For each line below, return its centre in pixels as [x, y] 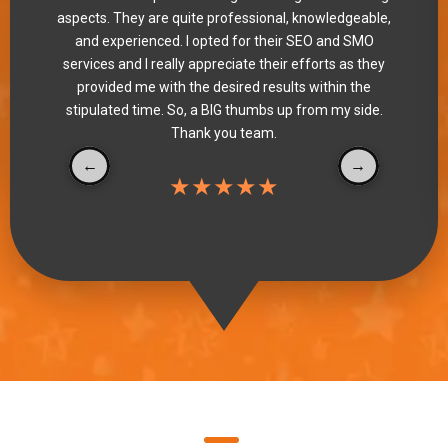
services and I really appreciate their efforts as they [224, 64]
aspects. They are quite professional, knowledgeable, [224, 18]
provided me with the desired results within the [224, 87]
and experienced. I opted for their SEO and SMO [224, 41]
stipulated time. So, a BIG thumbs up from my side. [224, 110]
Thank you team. [224, 133]
